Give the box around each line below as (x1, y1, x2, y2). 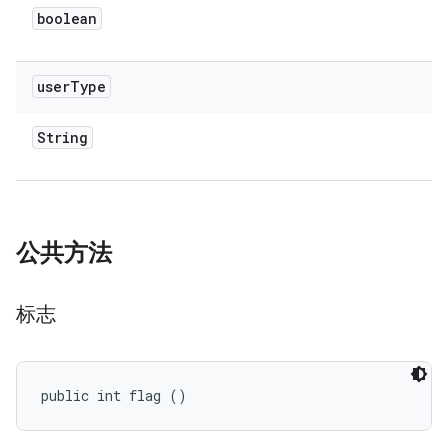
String (37, 128, 88, 147)
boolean (37, 9, 97, 28)
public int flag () (41, 386, 187, 405)
